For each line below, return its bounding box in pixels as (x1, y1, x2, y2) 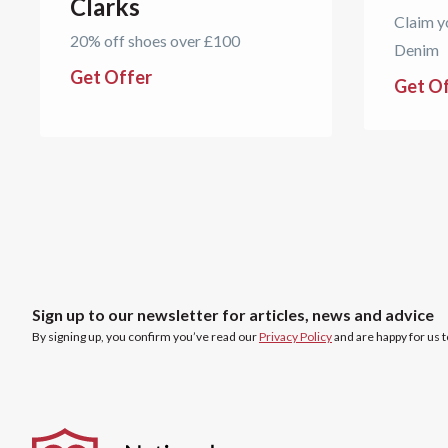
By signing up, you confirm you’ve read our (32, 329, 259, 345)
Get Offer (70, 65, 152, 88)
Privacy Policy (259, 329, 332, 345)
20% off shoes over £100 (70, 30, 240, 50)
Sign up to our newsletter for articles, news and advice (32, 305, 434, 325)
